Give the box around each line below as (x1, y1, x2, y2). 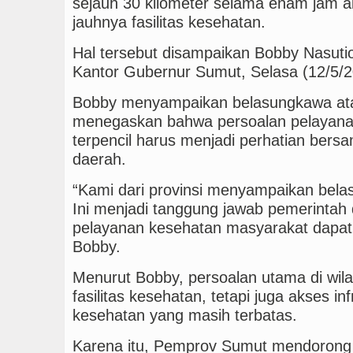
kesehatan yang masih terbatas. (72, 306, 297, 324)
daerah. (72, 150, 126, 168)
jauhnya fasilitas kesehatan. (72, 13, 266, 31)
